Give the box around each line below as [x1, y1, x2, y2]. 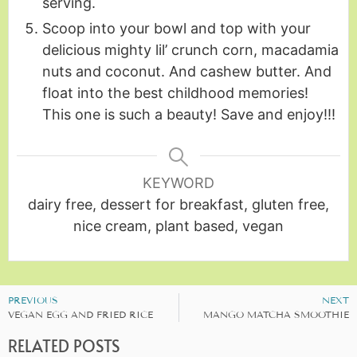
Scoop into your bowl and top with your [42, 19, 311, 37]
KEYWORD [143, 174, 214, 191]
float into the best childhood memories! [42, 84, 308, 101]
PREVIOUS [8, 293, 58, 306]
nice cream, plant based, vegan [73, 217, 284, 234]
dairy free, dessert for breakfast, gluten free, [28, 195, 329, 213]
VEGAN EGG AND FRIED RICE [8, 308, 153, 320]
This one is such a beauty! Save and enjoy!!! [42, 105, 335, 123]
